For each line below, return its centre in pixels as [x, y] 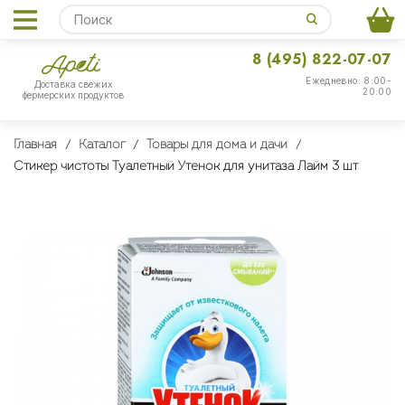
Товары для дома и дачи [217, 145]
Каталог [102, 145]
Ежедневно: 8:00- [348, 80]
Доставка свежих [73, 85]
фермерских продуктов [73, 95]
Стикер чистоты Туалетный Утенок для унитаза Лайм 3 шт [186, 167]
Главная [35, 145]
